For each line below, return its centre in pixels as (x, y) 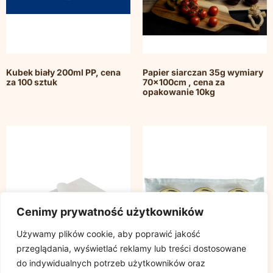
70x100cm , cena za (184, 82)
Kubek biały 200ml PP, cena (63, 73)
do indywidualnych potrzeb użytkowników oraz (111, 263)
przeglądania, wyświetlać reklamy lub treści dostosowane (131, 248)
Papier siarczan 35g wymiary (203, 73)
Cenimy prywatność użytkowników (110, 212)
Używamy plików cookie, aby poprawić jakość (108, 234)
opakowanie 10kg (179, 92)
